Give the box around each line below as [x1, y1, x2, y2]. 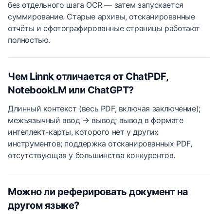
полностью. [8, 35, 50, 45]
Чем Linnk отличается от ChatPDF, [8, 71, 168, 82]
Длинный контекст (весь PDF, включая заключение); [8, 104, 200, 113]
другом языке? [8, 200, 79, 211]
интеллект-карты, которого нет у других [8, 127, 159, 137]
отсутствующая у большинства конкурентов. [8, 150, 175, 160]
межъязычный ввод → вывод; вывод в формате [8, 115, 183, 125]
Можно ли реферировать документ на [8, 186, 188, 198]
